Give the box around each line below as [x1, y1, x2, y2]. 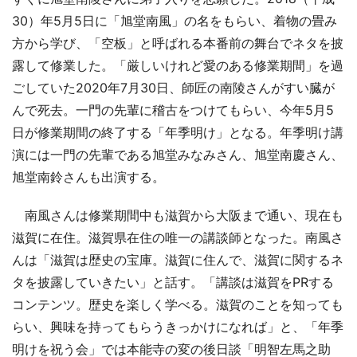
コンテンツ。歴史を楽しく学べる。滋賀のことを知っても [12, 296, 343, 313]
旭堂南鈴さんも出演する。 [12, 169, 165, 186]
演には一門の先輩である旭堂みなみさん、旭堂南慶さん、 [12, 147, 343, 163]
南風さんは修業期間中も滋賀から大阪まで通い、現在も [12, 207, 343, 224]
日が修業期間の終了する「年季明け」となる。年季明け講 [12, 124, 343, 141]
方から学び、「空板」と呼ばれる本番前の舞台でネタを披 [12, 35, 343, 52]
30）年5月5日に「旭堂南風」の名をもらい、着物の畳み [12, 13, 337, 29]
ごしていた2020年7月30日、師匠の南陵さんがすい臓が [12, 80, 335, 96]
